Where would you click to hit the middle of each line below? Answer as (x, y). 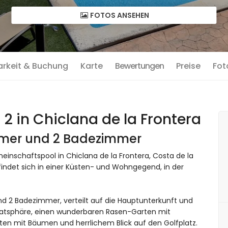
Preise (188, 66)
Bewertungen (139, 66)
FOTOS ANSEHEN (119, 15)
